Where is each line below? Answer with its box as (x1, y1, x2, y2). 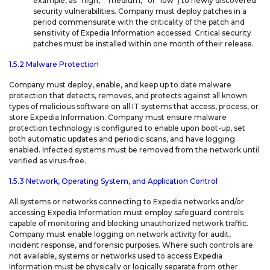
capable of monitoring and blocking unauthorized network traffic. (9, 219, 248, 228)
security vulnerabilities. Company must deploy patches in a (33, 7, 246, 16)
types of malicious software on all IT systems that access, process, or (9, 102, 259, 111)
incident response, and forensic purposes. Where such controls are (9, 240, 253, 250)
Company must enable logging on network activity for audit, (9, 230, 231, 239)
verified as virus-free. (9, 156, 86, 166)
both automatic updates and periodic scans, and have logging (9, 134, 235, 144)
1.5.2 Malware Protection (9, 60, 99, 69)
